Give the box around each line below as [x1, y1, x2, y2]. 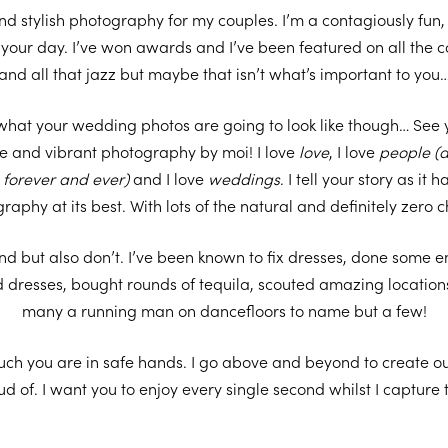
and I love [133, 166, 208, 189]
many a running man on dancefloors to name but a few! [21, 298, 427, 321]
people [378, 139, 430, 162]
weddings [208, 166, 280, 189]
